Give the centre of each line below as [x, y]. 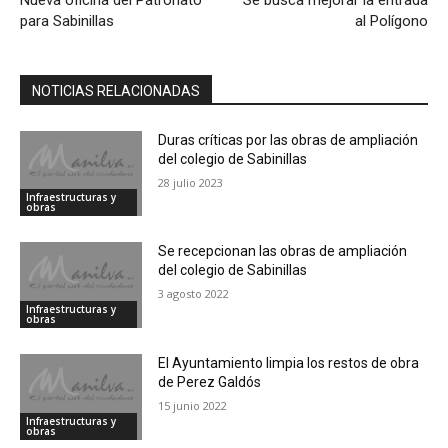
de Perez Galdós [210, 382]
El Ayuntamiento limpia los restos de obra [289, 363]
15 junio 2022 [193, 406]
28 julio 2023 [191, 182]
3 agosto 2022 [194, 294]
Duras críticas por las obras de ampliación [288, 139]
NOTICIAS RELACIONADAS [116, 90]
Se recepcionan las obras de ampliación [283, 251]
